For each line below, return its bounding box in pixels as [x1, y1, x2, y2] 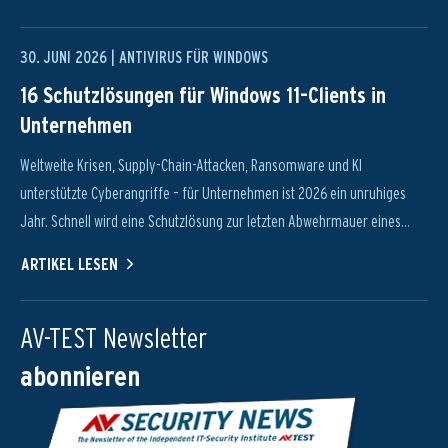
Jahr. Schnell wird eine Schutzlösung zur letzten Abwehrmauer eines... [20, 212, 410, 231]
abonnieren [20, 359, 140, 393]
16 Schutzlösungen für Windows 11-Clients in [20, 82, 386, 108]
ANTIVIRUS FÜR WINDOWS [119, 48, 268, 67]
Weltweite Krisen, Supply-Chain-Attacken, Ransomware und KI [20, 156, 362, 175]
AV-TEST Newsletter [20, 321, 207, 355]
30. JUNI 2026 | [20, 48, 119, 67]
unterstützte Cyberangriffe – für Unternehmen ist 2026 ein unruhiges [20, 184, 406, 203]
